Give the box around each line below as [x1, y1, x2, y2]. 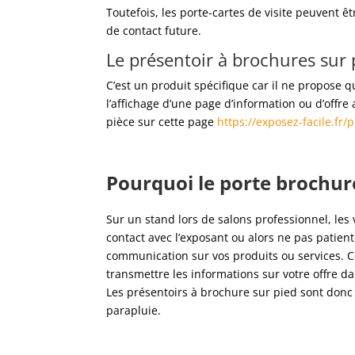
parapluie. [106, 303, 162, 319]
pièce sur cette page [106, 114, 218, 130]
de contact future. [106, 23, 202, 39]
